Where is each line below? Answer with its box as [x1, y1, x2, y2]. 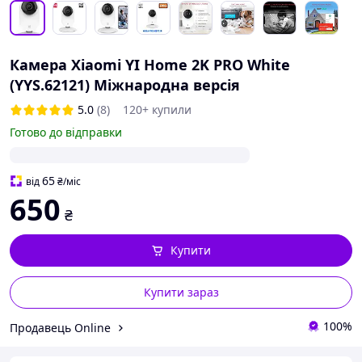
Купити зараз [143, 284, 219, 300]
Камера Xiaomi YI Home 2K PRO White [10, 55, 290, 74]
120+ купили [123, 102, 192, 117]
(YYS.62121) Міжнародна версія [10, 75, 240, 95]
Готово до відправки [10, 124, 122, 140]
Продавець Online [10, 319, 111, 335]
